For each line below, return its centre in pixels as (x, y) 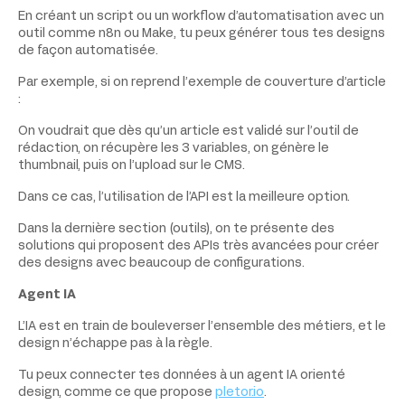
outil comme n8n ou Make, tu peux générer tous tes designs (202, 33)
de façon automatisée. (88, 51)
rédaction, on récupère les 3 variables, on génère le (174, 148)
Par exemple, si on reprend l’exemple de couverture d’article (202, 82)
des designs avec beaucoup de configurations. (161, 263)
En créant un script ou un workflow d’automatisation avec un (201, 16)
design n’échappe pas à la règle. (115, 344)
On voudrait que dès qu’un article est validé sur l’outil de (188, 131)
